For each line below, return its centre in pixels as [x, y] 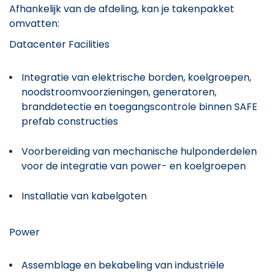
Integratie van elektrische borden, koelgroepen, [136, 77]
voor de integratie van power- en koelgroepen [134, 166]
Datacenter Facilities [59, 44]
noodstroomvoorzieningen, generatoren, [119, 92]
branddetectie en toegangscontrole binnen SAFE [139, 106]
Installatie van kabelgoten [84, 196]
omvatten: [34, 23]
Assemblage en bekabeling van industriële [123, 265]
